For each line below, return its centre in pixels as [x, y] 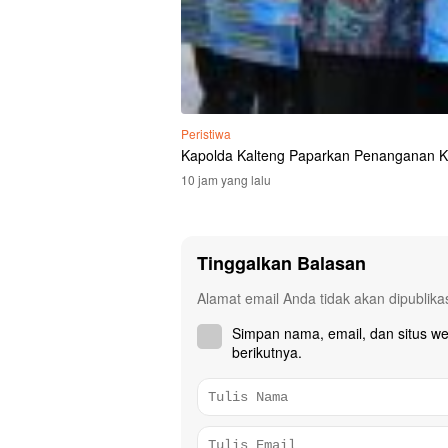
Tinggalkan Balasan [281, 262]
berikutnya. [267, 351]
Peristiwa [206, 133]
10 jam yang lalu [226, 179]
